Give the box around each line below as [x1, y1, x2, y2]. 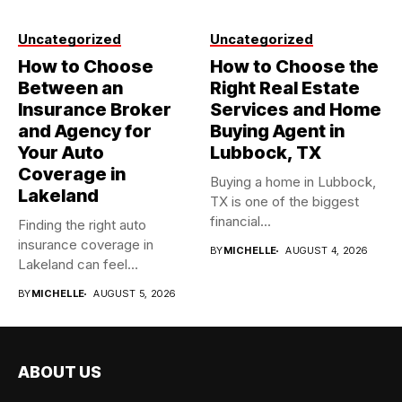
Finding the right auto [18, 216, 146, 233]
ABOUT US [18, 363, 101, 381]
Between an [18, 77, 123, 99]
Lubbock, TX [210, 142, 321, 163]
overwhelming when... [18, 275, 152, 293]
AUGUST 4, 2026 [285, 244, 368, 257]
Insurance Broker [18, 99, 171, 120]
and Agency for [18, 120, 152, 142]
